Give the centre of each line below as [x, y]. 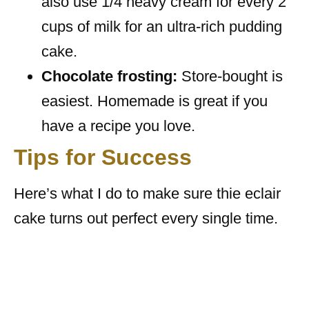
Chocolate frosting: [109, 76]
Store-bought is [230, 76]
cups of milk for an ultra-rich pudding [162, 26]
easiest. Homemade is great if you [154, 101]
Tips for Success [103, 157]
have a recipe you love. [118, 126]
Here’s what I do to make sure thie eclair [147, 193]
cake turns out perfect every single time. [146, 218]
